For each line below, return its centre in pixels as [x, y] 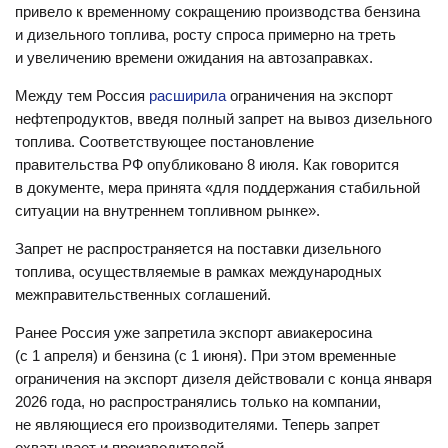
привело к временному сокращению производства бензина [217, 11]
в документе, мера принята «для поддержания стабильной [217, 187]
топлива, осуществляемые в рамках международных [198, 271]
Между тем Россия [82, 95]
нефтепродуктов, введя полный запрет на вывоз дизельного [223, 118]
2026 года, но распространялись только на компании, [198, 401]
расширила [187, 95]
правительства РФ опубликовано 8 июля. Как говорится [207, 164]
